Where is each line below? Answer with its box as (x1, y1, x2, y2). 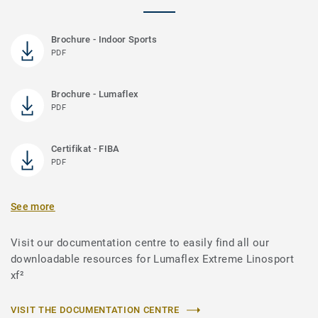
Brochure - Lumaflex (51, 89, 139, 99)
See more (11, 201, 55, 212)
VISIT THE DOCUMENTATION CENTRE (11, 305, 180, 315)
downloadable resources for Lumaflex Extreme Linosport (11, 253, 295, 265)
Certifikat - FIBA (51, 143, 120, 154)
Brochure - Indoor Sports (51, 34, 157, 45)
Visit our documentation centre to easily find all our (11, 236, 270, 249)
